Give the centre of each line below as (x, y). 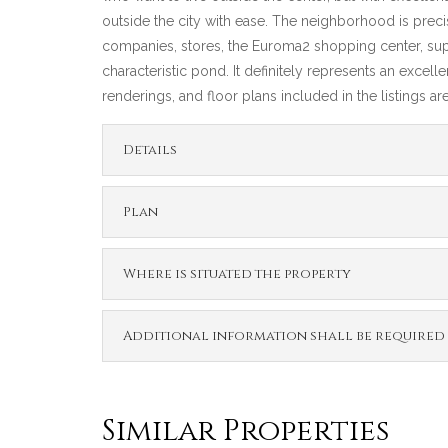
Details (150, 150)
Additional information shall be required (284, 336)
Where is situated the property (237, 274)
